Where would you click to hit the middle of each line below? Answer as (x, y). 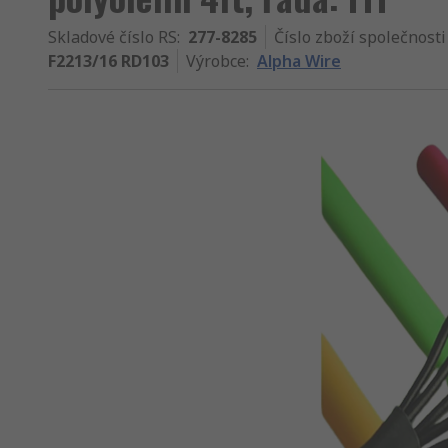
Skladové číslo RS (112, 37)
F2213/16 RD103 (108, 61)
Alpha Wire (299, 61)
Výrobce (216, 61)
